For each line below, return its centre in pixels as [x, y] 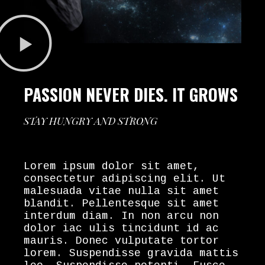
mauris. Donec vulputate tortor [121, 240]
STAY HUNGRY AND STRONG [91, 120]
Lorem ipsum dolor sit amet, [112, 166]
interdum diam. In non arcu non [121, 216]
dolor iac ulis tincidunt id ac [121, 228]
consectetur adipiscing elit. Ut [125, 178]
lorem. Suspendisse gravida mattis [131, 253]
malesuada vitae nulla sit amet [121, 191]
